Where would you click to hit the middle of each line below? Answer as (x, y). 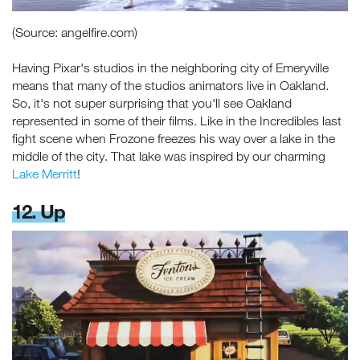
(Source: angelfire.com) (75, 33)
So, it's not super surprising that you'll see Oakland (152, 103)
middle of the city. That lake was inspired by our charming (169, 156)
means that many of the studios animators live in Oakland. (170, 86)
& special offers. (180, 166)
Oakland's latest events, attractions (180, 148)
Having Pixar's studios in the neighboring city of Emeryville (170, 68)
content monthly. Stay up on (180, 131)
